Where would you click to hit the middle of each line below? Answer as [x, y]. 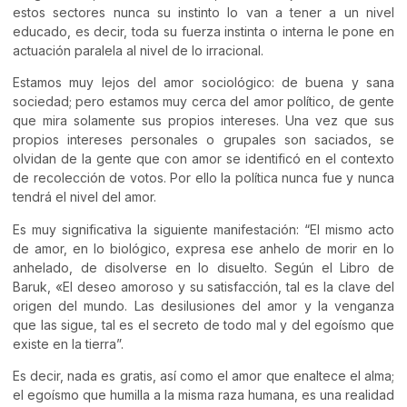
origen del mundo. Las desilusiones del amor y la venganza [203, 305]
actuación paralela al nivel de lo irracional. [138, 50]
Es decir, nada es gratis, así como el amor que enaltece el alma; [203, 376]
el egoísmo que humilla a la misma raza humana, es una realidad [203, 395]
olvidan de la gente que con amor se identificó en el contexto [203, 159]
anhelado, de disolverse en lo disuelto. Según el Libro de [203, 267]
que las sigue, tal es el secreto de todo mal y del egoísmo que [203, 324]
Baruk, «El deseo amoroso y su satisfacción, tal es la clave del [203, 286]
